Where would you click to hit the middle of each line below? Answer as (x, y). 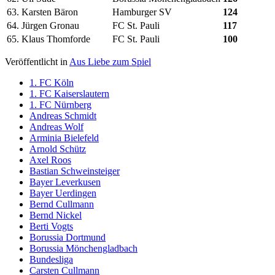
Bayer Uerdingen (63, 193)
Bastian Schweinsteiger (75, 171)
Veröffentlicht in (37, 62)
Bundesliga (51, 260)
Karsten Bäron (50, 12)
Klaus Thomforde (56, 39)
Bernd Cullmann (62, 204)
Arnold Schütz (58, 149)
